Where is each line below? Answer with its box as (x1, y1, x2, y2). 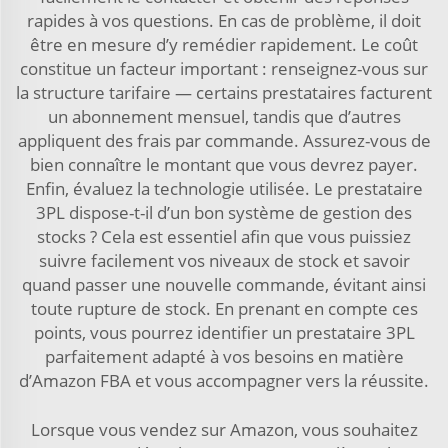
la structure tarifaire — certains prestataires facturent (16, 81, 432, 104)
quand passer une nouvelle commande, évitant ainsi (22, 273, 426, 296)
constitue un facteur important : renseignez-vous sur (20, 57, 428, 80)
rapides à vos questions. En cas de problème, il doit (27, 9, 421, 32)
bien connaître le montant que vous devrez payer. (30, 153, 418, 176)
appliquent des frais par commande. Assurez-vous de (17, 129, 431, 152)
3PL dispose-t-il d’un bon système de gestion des (36, 201, 412, 224)
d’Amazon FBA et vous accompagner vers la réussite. (19, 369, 429, 392)
